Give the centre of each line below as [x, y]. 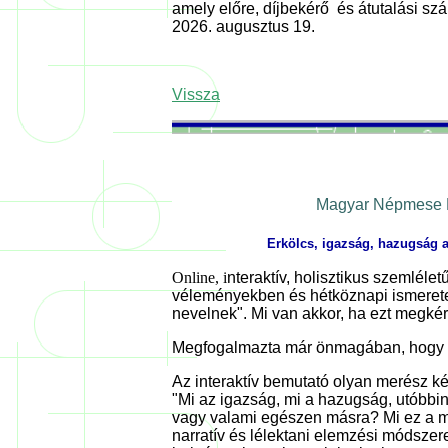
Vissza [196, 95]
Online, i [199, 278]
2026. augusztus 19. [245, 27]
